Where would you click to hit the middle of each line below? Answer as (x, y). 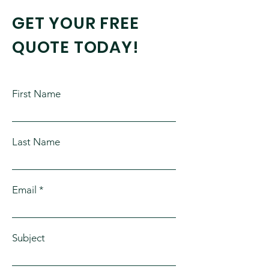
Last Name (36, 142)
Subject (29, 238)
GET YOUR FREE (76, 23)
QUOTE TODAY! (76, 47)
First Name (36, 94)
